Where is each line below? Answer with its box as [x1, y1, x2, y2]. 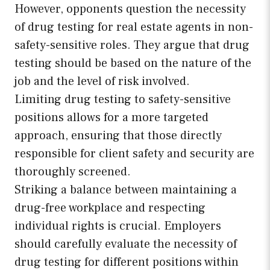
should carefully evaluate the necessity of [14, 236, 237, 253]
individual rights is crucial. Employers [14, 218, 221, 234]
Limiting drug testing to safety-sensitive [14, 92, 231, 108]
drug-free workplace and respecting [14, 200, 206, 216]
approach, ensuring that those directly [14, 128, 222, 144]
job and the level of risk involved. [14, 74, 190, 90]
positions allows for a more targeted [14, 110, 209, 126]
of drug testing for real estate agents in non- [14, 19, 253, 36]
